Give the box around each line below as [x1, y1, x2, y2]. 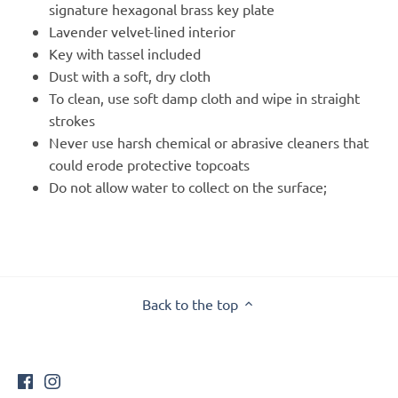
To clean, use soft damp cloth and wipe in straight [49, 88, 360, 107]
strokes [49, 110, 95, 129]
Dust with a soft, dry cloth [49, 66, 211, 84]
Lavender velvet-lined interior [49, 21, 235, 40]
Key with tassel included [49, 44, 201, 62]
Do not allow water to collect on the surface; [49, 177, 327, 195]
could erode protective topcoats [49, 155, 250, 173]
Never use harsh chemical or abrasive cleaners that [49, 132, 369, 151]
